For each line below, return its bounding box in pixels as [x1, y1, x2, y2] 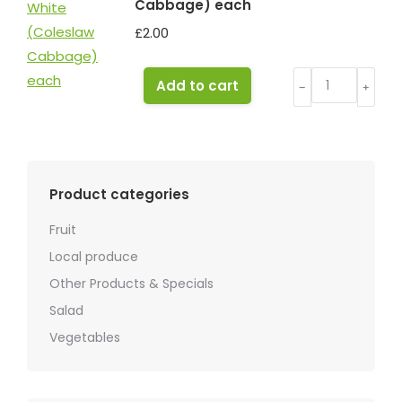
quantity [293, 190, 350, 209]
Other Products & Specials [49, 275, 214, 293]
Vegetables [49, 328, 120, 346]
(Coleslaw [293, 118, 361, 136]
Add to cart [156, 76, 239, 95]
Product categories [49, 185, 189, 204]
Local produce [49, 248, 138, 266]
